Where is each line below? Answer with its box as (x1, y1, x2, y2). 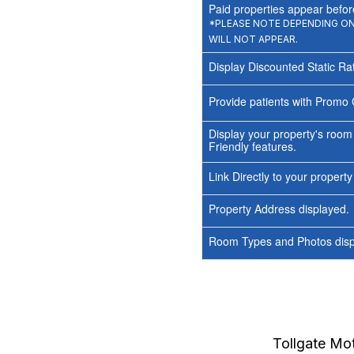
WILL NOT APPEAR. (208, 32, 298, 45)
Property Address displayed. (208, 200, 349, 217)
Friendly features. (208, 137, 296, 154)
